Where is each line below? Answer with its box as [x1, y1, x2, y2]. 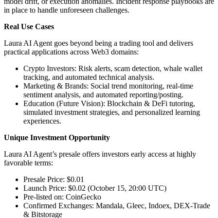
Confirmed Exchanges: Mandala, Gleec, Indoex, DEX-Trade [23, 201, 210, 210]
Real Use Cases [4, 22, 54, 31]
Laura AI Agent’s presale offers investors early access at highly [4, 149, 196, 158]
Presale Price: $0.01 [23, 175, 84, 183]
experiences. [23, 116, 61, 125]
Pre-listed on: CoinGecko [23, 192, 101, 201]
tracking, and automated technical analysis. [23, 73, 154, 81]
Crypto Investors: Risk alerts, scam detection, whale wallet [23, 64, 202, 73]
